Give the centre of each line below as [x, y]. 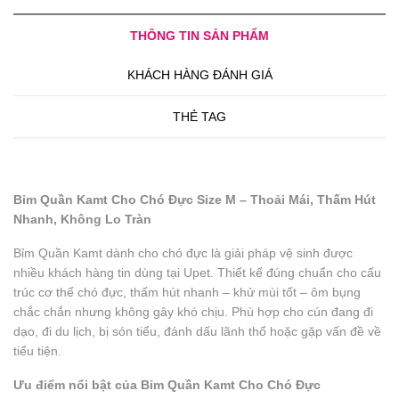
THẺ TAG [199, 117]
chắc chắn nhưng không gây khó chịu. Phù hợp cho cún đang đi [193, 312]
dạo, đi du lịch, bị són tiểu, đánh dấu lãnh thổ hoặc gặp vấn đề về [197, 331]
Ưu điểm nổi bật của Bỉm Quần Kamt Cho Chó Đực [167, 385]
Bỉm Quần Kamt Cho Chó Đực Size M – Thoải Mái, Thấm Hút [195, 199]
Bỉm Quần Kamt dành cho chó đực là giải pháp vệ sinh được [183, 253]
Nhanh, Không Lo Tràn [82, 219]
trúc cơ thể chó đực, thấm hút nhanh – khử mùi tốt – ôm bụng [187, 292]
